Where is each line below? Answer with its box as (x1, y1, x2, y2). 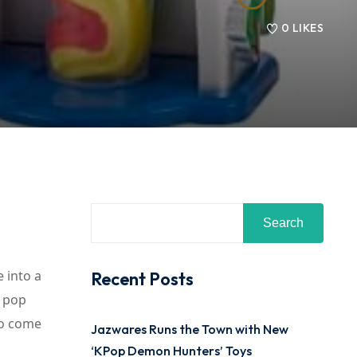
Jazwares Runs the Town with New (90, 321, 288, 337)
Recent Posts (90, 268, 194, 290)
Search (263, 216, 304, 229)
